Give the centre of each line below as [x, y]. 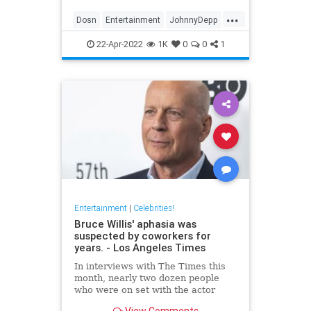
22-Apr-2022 [118, 44]
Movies [90, 42]
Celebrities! [153, 208]
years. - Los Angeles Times [140, 248]
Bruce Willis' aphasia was [135, 224]
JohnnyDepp [194, 19]
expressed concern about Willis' [146, 302]
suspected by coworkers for [142, 236]
